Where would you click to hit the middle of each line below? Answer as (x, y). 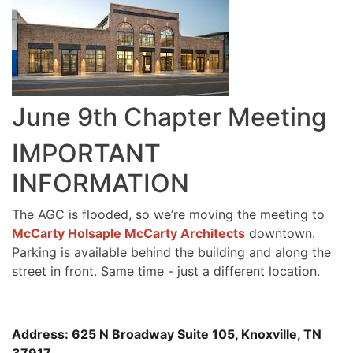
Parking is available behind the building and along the (171, 253)
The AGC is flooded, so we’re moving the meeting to (168, 215)
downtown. (280, 234)
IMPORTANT (86, 154)
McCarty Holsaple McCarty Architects (128, 234)
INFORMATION (100, 184)
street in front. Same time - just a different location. (166, 271)
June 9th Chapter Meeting (169, 117)
